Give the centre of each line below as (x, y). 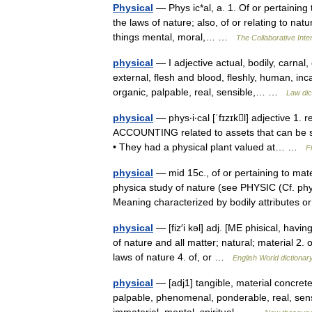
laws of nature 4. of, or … (173, 257)
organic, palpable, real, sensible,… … (200, 92)
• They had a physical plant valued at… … (209, 147)
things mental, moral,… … (174, 37)
